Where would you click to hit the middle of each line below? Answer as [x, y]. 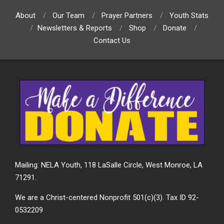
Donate [175, 28]
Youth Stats [189, 16]
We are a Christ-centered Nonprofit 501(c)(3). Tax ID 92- [107, 197]
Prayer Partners [127, 16]
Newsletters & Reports [75, 28]
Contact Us [112, 41]
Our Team [68, 16]
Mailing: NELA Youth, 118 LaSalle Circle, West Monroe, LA [109, 165]
